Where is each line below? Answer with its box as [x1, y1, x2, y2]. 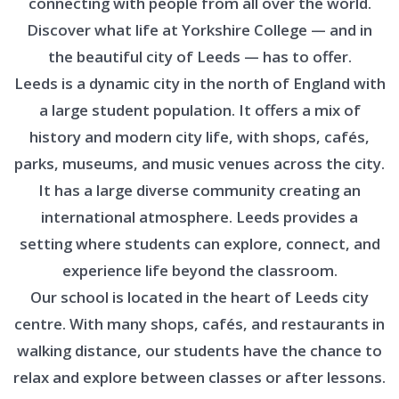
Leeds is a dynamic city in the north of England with [13, 73, 386, 94]
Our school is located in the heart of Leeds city [30, 287, 369, 307]
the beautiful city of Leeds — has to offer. [47, 46, 352, 67]
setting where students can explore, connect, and [19, 233, 380, 254]
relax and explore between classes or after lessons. [13, 367, 386, 387]
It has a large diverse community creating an [38, 180, 361, 200]
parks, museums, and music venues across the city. [14, 153, 385, 174]
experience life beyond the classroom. [61, 260, 338, 281]
